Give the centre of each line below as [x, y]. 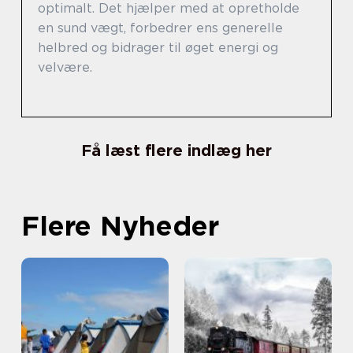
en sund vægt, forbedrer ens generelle [160, 28]
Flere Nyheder [120, 226]
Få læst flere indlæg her [176, 151]
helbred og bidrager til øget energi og [158, 48]
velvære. [65, 68]
